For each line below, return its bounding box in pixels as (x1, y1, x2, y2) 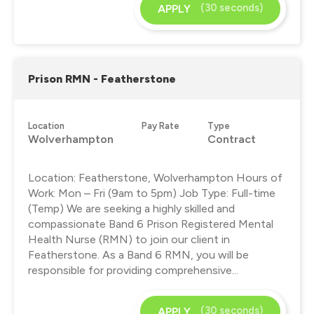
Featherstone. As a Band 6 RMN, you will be (28, 247, 249, 261)
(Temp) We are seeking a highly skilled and (28, 201, 235, 215)
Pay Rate (142, 120, 179, 131)
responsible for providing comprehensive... (28, 263, 238, 277)
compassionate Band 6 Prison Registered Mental (28, 217, 273, 231)
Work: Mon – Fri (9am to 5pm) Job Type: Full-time (28, 186, 275, 200)
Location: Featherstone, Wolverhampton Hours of (28, 170, 282, 184)
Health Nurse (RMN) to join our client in (28, 232, 230, 246)
